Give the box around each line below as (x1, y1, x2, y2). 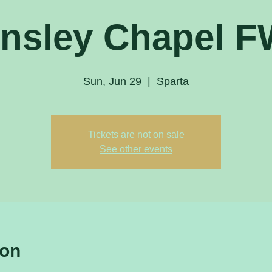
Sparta (157, 75, 189, 87)
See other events (100, 144, 172, 154)
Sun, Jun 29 (83, 75, 141, 87)
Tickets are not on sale (87, 129, 185, 140)
